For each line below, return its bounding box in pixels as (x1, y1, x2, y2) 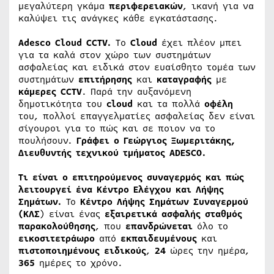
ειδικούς (104, 244, 146, 257)
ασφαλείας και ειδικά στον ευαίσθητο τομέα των (18, 61, 256, 74)
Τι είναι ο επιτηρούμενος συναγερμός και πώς (18, 171, 244, 184)
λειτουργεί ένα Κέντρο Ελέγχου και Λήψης (18, 183, 224, 196)
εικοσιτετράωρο (18, 232, 95, 245)
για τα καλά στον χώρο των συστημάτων (18, 48, 211, 62)
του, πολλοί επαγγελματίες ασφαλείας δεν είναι (18, 109, 255, 123)
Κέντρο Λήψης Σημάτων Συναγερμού (80, 195, 248, 209)
